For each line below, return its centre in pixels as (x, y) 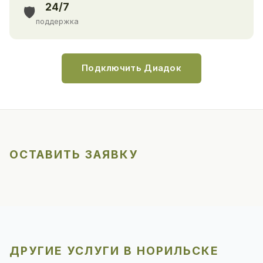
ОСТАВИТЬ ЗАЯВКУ (74, 155)
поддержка (57, 22)
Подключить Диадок (131, 68)
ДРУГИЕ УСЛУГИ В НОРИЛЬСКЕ (114, 251)
